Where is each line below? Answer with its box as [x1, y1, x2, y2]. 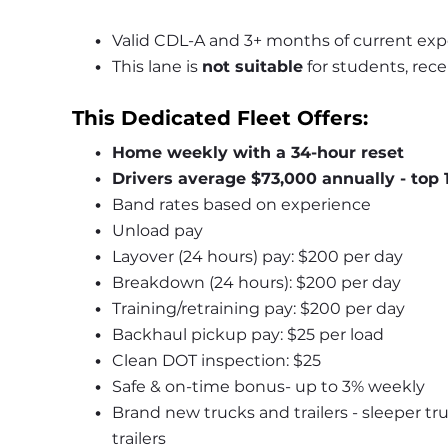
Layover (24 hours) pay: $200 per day [111, 247, 403, 267]
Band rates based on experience [111, 195, 371, 215]
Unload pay [111, 221, 203, 241]
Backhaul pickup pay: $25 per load [111, 325, 384, 345]
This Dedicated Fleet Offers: [72, 106, 368, 131]
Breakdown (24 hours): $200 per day [111, 273, 401, 293]
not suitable [201, 57, 303, 77]
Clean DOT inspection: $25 [111, 351, 321, 371]
